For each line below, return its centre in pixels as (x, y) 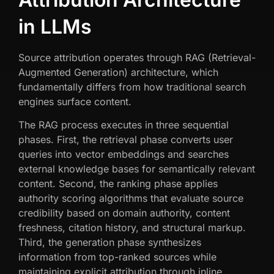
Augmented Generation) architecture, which (118, 72)
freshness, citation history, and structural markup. (132, 228)
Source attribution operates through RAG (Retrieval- (137, 57)
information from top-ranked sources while (117, 257)
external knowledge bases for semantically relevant (137, 169)
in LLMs (55, 26)
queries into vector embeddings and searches (124, 154)
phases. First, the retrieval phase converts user (126, 140)
